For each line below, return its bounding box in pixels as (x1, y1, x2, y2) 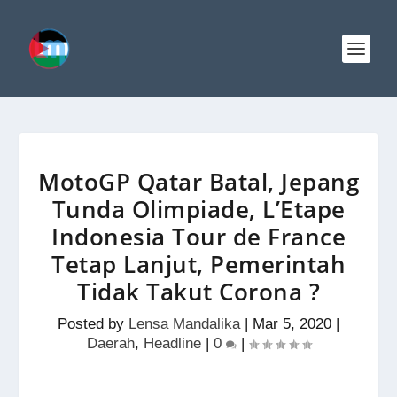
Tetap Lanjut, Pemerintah (51, 248, 346, 280)
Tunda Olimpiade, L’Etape (51, 193, 346, 225)
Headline (143, 335, 201, 352)
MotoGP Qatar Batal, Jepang (38, 166, 359, 198)
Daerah (86, 335, 135, 352)
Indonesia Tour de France (51, 221, 346, 253)
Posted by (58, 315, 128, 332)
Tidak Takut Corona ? (77, 276, 320, 307)
